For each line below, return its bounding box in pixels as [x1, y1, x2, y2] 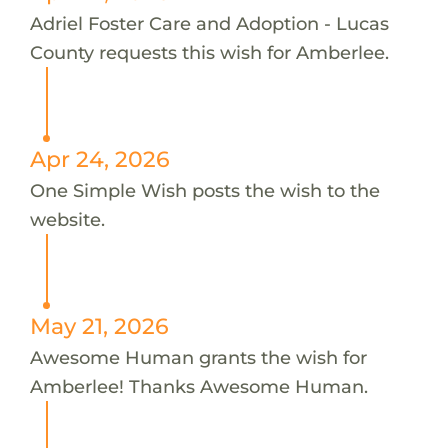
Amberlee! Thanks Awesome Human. [29, 374, 368, 398]
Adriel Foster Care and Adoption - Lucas [29, 11, 389, 35]
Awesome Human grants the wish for [29, 345, 367, 369]
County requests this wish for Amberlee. [29, 40, 389, 64]
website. [29, 207, 105, 231]
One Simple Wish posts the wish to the [29, 178, 380, 202]
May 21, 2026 [29, 312, 169, 339]
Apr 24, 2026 [29, 145, 170, 172]
